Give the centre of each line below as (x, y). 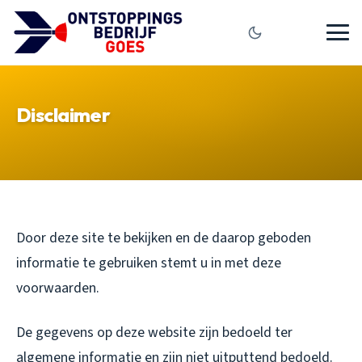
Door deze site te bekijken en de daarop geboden (164, 238)
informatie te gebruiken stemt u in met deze (149, 263)
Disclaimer (63, 115)
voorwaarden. (58, 288)
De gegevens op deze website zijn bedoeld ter (154, 333)
